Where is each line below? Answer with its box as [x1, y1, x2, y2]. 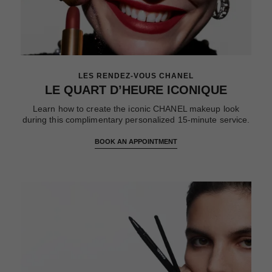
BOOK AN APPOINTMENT [95, 138, 177, 146]
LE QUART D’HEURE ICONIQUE [45, 83, 227, 97]
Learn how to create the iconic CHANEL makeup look [33, 104, 239, 114]
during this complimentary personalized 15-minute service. [22, 115, 250, 125]
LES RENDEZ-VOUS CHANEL [78, 72, 194, 81]
